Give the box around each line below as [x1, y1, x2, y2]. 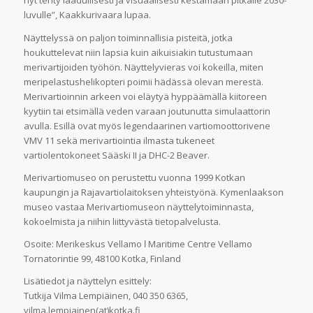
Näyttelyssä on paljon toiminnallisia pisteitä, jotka [23, 31, 233, 44]
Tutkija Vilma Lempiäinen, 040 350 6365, [23, 289, 188, 302]
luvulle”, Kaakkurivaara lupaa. [23, 8, 151, 22]
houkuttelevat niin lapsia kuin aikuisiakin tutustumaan [23, 45, 253, 59]
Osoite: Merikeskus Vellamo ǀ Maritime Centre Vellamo [23, 237, 252, 250]
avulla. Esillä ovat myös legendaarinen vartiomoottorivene [23, 119, 270, 132]
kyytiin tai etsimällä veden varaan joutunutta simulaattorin [23, 104, 270, 117]
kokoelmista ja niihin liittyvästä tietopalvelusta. [23, 214, 221, 228]
